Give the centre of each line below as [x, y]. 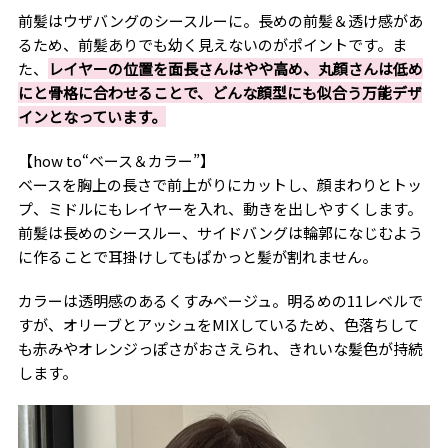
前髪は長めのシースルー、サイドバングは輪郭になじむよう [220, 232]
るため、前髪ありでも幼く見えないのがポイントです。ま [212, 44]
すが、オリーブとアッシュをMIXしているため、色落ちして [218, 324]
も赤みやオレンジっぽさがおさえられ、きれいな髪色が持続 [220, 348]
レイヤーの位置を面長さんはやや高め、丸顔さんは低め [235, 68]
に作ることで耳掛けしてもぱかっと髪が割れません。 [197, 256]
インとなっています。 [91, 116]
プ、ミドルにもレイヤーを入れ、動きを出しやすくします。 [219, 208]
